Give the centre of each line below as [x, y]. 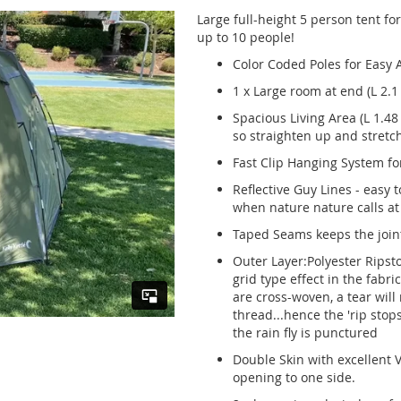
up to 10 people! [245, 37]
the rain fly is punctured [305, 333]
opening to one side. [294, 377]
